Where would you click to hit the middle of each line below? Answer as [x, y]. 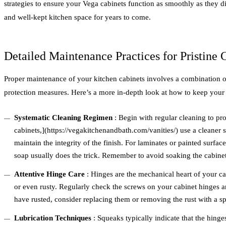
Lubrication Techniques [53, 218]
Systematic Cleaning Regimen [63, 118]
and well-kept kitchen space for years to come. [77, 17]
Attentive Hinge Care [49, 174]
